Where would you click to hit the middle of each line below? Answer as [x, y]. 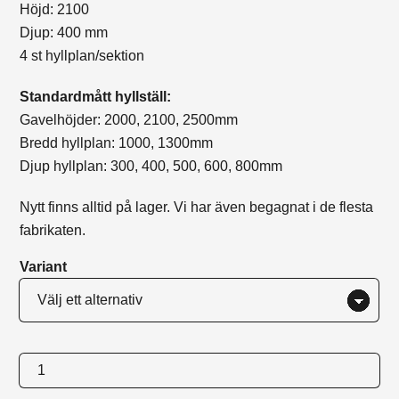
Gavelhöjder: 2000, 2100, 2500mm [129, 120]
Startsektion [57, 364]
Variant [44, 267]
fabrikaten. [53, 231]
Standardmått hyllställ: [96, 97]
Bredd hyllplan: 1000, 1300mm [117, 143]
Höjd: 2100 [55, 10]
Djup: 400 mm [64, 33]
